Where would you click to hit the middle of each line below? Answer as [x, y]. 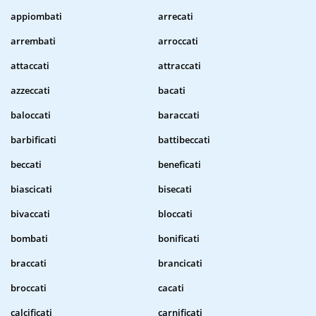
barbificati [34, 140]
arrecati [176, 17]
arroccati [178, 41]
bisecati [175, 189]
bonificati [179, 239]
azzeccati [30, 91]
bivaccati [30, 214]
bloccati [175, 214]
